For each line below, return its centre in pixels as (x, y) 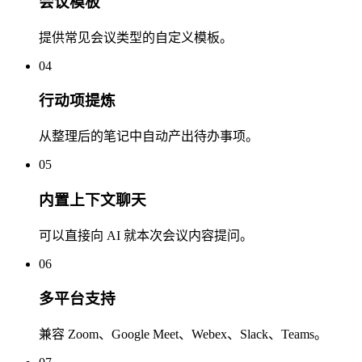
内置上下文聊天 (93, 200)
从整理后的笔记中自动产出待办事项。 (149, 137)
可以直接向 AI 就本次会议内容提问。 (146, 235)
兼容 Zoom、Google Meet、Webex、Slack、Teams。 (183, 335)
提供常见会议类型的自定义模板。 (136, 37)
